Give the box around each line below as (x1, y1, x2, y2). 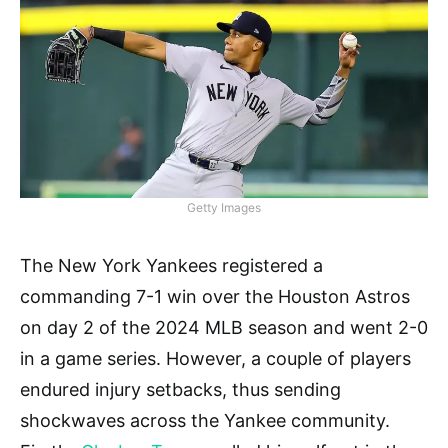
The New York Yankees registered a (20, 255, 323, 277)
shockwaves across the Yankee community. (20, 410, 390, 432)
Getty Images (187, 200, 261, 216)
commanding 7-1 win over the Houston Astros (20, 286, 410, 308)
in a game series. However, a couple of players (20, 348, 411, 370)
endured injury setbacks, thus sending (20, 379, 341, 401)
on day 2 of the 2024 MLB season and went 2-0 (20, 317, 428, 339)
